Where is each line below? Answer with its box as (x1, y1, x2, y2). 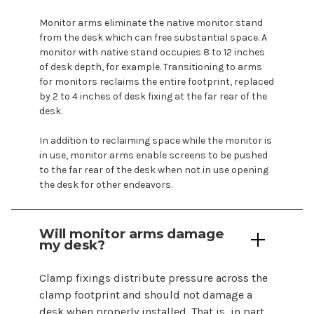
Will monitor (39, 225, 129, 242)
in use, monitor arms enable (39, 149, 169, 162)
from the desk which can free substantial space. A (39, 32, 267, 44)
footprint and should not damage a (71, 287, 252, 301)
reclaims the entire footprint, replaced (97, 76, 274, 88)
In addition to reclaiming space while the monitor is (39, 135, 272, 147)
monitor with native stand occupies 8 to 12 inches (39, 46, 265, 59)
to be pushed (206, 149, 268, 162)
